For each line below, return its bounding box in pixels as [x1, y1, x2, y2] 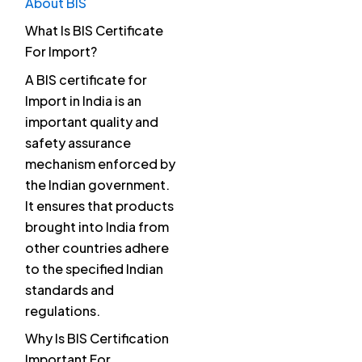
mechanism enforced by [25, 155, 175, 173]
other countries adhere [25, 239, 169, 257]
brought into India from [25, 218, 169, 236]
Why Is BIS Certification [25, 330, 169, 347]
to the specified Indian [25, 260, 163, 278]
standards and [25, 281, 114, 299]
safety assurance [25, 134, 131, 152]
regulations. [25, 302, 100, 320]
